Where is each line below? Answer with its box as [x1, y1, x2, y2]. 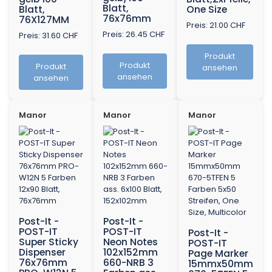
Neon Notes [103, 236, 158, 249]
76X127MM [19, 13, 69, 27]
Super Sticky [19, 236, 78, 249]
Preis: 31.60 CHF [19, 30, 78, 42]
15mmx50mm [188, 257, 253, 271]
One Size [186, 3, 227, 16]
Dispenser [19, 246, 66, 259]
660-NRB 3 [103, 256, 154, 270]
